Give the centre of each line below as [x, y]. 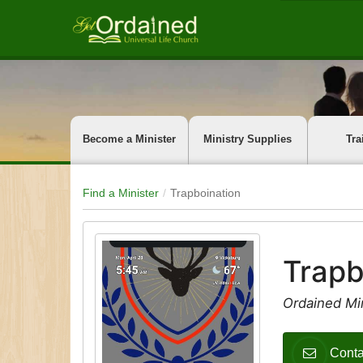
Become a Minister [130, 139]
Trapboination [205, 193]
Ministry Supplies [248, 139]
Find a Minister [121, 193]
